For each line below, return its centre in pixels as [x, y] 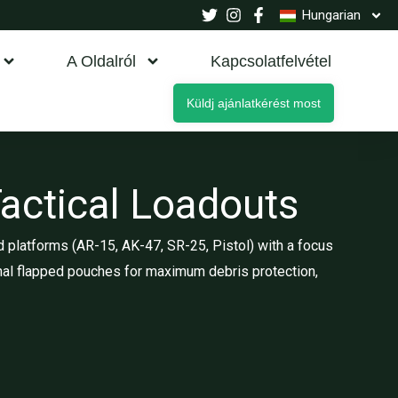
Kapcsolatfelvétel [271, 61]
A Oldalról [101, 61]
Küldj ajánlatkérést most [254, 103]
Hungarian [331, 15]
